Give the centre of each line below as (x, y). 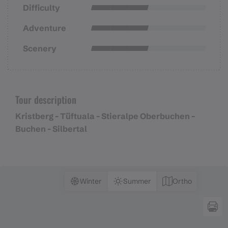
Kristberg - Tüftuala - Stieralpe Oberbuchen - (105, 116)
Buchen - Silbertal (51, 129)
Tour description (46, 99)
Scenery (40, 48)
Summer (137, 181)
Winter (91, 181)
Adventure (45, 28)
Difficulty (41, 7)
